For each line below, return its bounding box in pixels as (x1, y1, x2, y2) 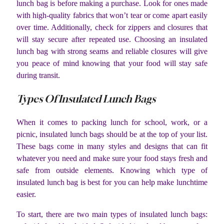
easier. (16, 189, 36, 198)
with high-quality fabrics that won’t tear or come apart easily (16, 10, 207, 19)
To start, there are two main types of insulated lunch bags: (16, 209, 207, 218)
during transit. (16, 70, 60, 79)
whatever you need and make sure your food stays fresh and (16, 153, 207, 162)
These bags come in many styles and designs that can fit (16, 141, 207, 150)
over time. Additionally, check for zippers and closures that (16, 22, 207, 31)
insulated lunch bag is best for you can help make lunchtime (16, 177, 207, 186)
